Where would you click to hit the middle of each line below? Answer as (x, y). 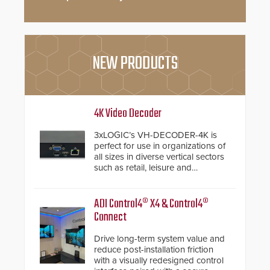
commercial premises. (136, 189)
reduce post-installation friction (154, 249)
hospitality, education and (143, 178)
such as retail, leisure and (143, 167)
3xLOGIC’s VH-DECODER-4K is (155, 135)
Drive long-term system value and (159, 238)
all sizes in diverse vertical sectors (159, 156)
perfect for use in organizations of (160, 146)
